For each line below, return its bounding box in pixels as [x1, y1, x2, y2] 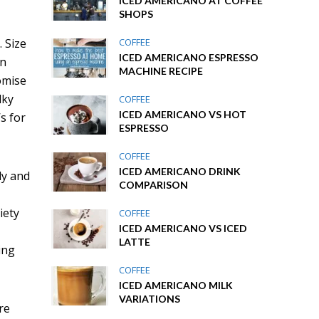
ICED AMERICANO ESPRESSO [119, 51, 259, 63]
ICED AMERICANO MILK [119, 279, 234, 291]
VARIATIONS [119, 293, 181, 305]
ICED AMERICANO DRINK [119, 165, 241, 177]
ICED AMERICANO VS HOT [119, 108, 247, 120]
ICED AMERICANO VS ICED [119, 222, 248, 234]
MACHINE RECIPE [119, 65, 204, 77]
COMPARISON [119, 179, 189, 191]
